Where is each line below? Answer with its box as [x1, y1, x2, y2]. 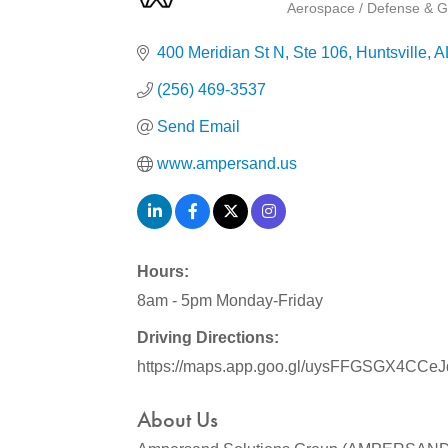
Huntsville [356, 44, 427, 61]
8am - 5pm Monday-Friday [137, 292, 323, 309]
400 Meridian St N [157, 44, 285, 61]
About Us [137, 405, 218, 434]
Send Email [157, 118, 240, 135]
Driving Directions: [137, 329, 279, 346]
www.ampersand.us [157, 155, 297, 172]
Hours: [137, 263, 189, 280]
